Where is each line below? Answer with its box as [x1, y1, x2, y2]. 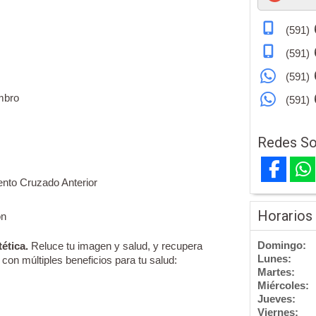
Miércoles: [257, 279, 309, 291]
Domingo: [257, 238, 306, 251]
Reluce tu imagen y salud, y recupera [31, 239, 202, 252]
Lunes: [257, 252, 291, 265]
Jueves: [257, 292, 296, 305]
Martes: [257, 265, 295, 278]
